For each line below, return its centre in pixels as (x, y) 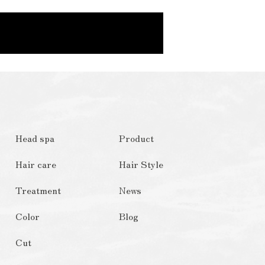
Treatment (38, 190)
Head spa (35, 138)
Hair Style (141, 164)
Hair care (36, 164)
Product (136, 138)
